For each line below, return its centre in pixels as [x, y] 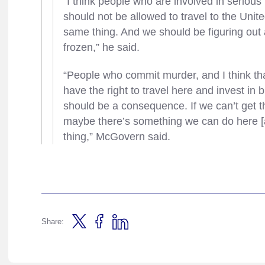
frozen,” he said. [101, 47]
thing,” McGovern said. [117, 137]
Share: [53, 222]
